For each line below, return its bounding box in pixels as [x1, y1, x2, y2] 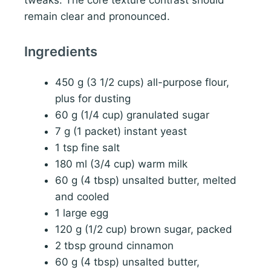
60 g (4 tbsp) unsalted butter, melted [55, 174, 237, 187]
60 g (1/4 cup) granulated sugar [55, 109, 209, 122]
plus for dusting [55, 93, 131, 105]
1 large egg [55, 207, 108, 220]
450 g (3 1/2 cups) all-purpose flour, [55, 76, 229, 89]
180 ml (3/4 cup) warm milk [55, 158, 188, 171]
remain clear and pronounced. [24, 10, 170, 23]
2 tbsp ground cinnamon [55, 240, 174, 252]
